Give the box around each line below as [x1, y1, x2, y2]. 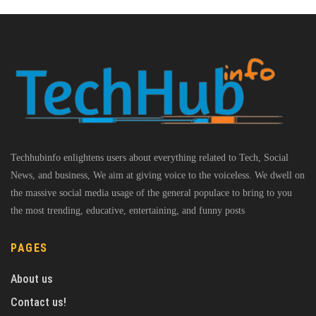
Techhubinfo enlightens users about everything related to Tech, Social [11, 152, 288, 164]
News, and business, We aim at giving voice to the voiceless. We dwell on [11, 170, 305, 181]
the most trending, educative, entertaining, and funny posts [11, 205, 245, 217]
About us [11, 272, 53, 286]
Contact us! [11, 296, 66, 310]
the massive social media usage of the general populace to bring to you [11, 188, 292, 199]
